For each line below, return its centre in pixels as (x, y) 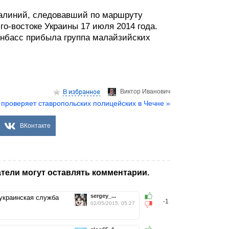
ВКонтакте (35, 126)
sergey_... (103, 196)
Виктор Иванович (145, 91)
